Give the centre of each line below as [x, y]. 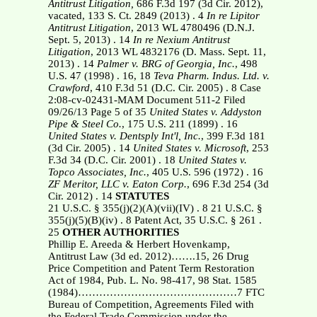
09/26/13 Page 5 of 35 [98, 112]
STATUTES [142, 196]
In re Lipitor [233, 16]
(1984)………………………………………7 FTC [156, 293]
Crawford [69, 88]
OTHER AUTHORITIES [120, 232]
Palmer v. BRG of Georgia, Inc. [166, 64]
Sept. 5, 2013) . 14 [90, 40]
